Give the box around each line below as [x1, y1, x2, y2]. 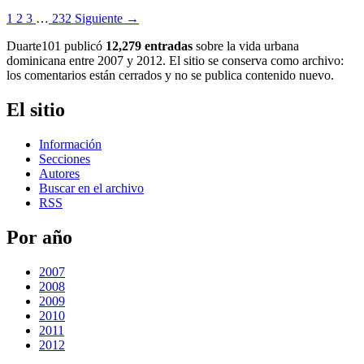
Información [39, 136, 102, 151]
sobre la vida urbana [193, 39, 299, 53]
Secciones [39, 151, 90, 166]
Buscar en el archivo [39, 180, 144, 195]
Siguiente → [75, 11, 139, 25]
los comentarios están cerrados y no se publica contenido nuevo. [6, 68, 334, 82]
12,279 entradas [106, 39, 193, 53]
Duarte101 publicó [6, 39, 106, 53]
